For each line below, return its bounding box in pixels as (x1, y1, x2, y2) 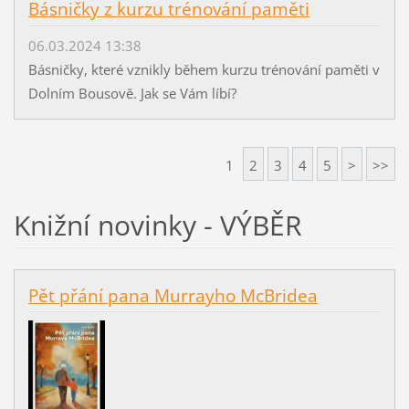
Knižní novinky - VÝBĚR (13, 205, 302, 244)
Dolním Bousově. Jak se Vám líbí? (27, 83, 236, 102)
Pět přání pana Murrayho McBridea (27, 283, 318, 308)
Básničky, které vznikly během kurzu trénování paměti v (27, 59, 380, 79)
